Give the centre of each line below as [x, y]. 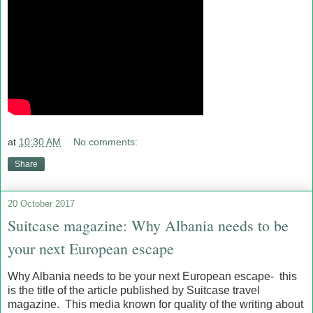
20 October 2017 [41, 203]
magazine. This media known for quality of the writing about [155, 305]
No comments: [106, 141]
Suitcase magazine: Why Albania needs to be [148, 225]
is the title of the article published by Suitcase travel [134, 291]
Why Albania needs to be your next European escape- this [152, 277]
